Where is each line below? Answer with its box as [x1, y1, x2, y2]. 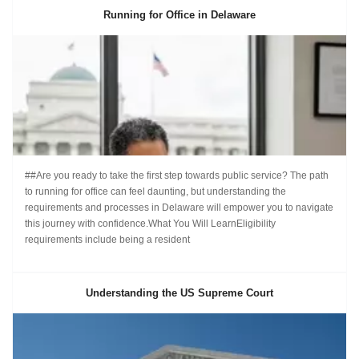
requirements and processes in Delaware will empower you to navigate [25, 202, 333, 213]
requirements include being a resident [25, 234, 190, 245]
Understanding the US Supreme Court [86, 287, 273, 299]
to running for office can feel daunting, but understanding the [25, 186, 286, 197]
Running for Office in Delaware [103, 9, 256, 21]
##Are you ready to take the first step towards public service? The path [25, 170, 329, 181]
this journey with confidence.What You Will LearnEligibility [25, 218, 276, 229]
